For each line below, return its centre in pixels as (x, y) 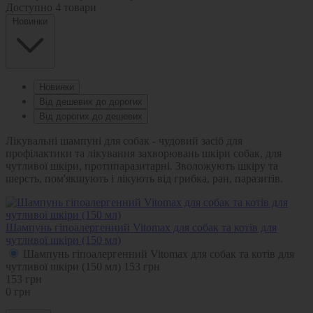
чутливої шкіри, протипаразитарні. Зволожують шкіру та (142, 166)
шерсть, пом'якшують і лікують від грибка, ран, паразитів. (144, 178)
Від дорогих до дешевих (91, 116)
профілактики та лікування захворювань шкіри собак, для (144, 153)
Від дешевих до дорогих (91, 101)
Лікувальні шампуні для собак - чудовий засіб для (124, 140)
